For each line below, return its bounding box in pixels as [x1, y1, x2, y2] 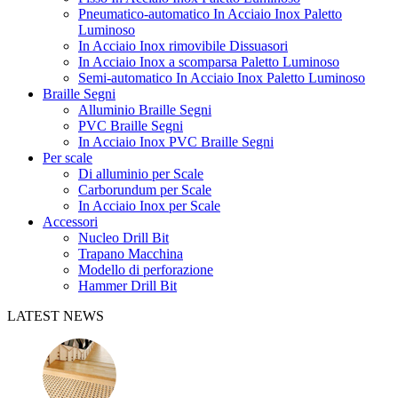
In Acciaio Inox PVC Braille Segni [78, 133, 274, 149]
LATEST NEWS [7, 307, 104, 323]
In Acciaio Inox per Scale [78, 197, 220, 213]
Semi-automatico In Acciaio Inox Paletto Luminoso [78, 69, 365, 85]
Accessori [43, 213, 98, 229]
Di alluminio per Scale [78, 165, 203, 181]
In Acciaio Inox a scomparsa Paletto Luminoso [78, 53, 339, 69]
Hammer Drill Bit [78, 277, 177, 293]
